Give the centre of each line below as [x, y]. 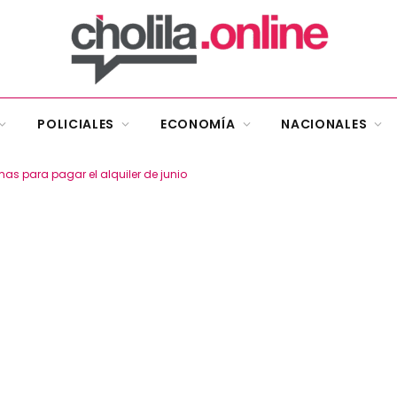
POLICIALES [76, 124]
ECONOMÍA [198, 124]
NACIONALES [324, 124]
